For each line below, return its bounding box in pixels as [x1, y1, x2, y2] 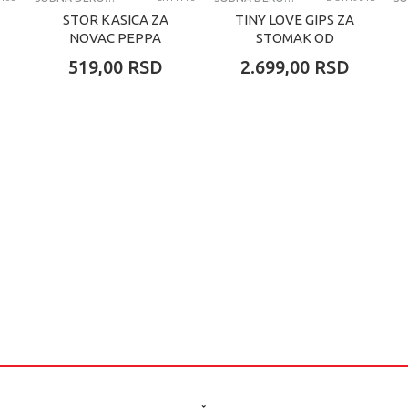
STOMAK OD [255, 30, 334, 46]
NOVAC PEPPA [69, 30, 161, 46]
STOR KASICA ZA [62, 12, 168, 28]
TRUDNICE [260, 48, 329, 65]
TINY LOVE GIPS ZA [235, 12, 354, 28]
